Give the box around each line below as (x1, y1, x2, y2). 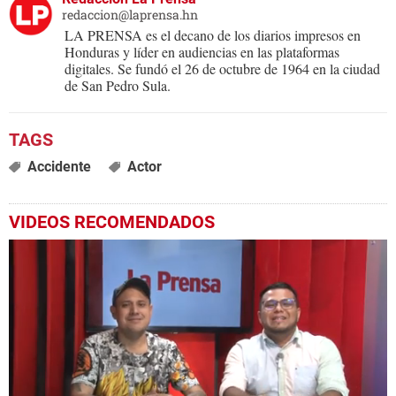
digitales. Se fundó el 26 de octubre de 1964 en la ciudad (65, 59, 380, 79)
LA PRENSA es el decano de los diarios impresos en (65, 26, 361, 45)
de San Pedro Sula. (65, 76, 171, 95)
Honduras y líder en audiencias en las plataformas (65, 42, 339, 62)
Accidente (27, 158, 91, 176)
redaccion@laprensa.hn (62, 6, 198, 24)
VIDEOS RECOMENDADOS (9, 211, 215, 233)
